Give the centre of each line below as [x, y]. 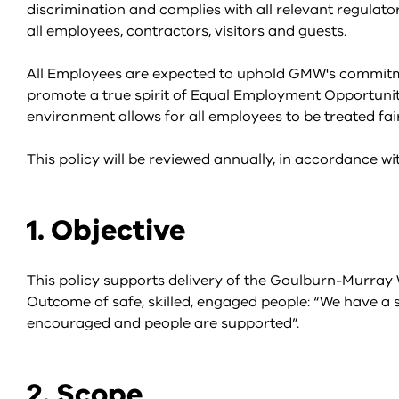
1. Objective [106, 230]
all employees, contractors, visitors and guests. [187, 31]
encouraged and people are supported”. [163, 323]
